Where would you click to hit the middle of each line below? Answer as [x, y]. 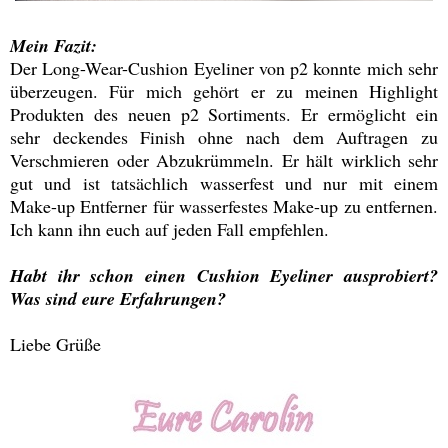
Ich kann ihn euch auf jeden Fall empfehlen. [169, 228]
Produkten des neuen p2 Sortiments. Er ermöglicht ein [224, 113]
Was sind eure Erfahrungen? [118, 298]
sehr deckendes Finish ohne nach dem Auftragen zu [224, 136]
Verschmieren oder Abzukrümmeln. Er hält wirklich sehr [224, 159]
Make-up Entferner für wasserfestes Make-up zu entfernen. [224, 205]
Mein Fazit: [53, 45]
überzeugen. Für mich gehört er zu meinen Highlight [224, 90]
